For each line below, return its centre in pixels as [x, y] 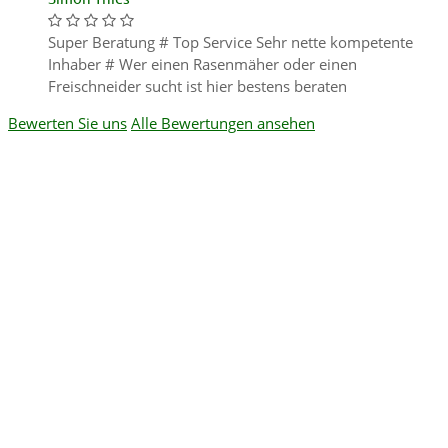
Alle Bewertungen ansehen [223, 122]
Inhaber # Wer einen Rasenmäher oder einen [202, 63]
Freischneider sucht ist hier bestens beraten [197, 85]
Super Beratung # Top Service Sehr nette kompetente [230, 41]
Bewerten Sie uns [67, 122]
